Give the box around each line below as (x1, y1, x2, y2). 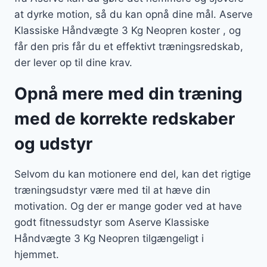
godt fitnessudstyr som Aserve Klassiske (14, 216, 209, 229)
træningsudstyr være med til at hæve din (14, 184, 210, 197)
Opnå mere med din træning (14, 83, 243, 104)
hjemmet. (14, 249, 62, 261)
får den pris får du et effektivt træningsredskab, (14, 41, 243, 53)
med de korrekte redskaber (14, 108, 235, 129)
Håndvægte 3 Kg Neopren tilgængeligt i (14, 232, 204, 245)
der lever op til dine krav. (14, 57, 135, 69)
